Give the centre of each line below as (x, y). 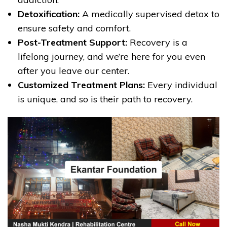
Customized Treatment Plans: (81, 85)
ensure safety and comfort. (74, 28)
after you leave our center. (73, 71)
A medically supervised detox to (149, 14)
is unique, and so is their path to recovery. (105, 99)
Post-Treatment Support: (72, 43)
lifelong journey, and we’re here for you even (111, 57)
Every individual (181, 85)
